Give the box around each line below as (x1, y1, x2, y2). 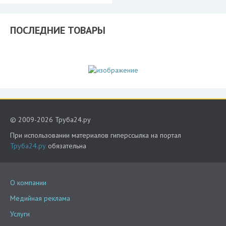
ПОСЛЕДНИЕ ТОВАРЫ (10, 24, 105, 37)
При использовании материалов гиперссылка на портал (10, 131, 181, 140)
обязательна (46, 141, 86, 150)
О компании (10, 178, 46, 187)
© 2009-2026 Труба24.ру (10, 115, 91, 124)
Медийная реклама (10, 194, 70, 203)
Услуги (10, 209, 30, 218)
